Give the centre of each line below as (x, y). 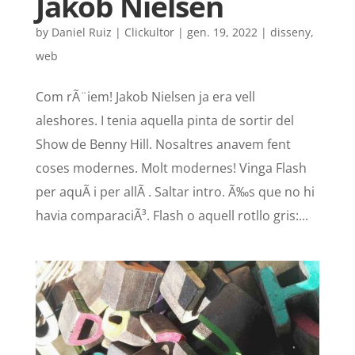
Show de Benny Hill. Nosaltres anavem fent (163, 144)
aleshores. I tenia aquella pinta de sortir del (164, 120)
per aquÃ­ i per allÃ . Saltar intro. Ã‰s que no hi (175, 191)
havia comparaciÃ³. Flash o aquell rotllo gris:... (172, 215)
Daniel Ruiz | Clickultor (113, 32)
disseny (290, 32)
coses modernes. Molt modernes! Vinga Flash (171, 168)
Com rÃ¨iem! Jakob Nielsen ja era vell (145, 96)
